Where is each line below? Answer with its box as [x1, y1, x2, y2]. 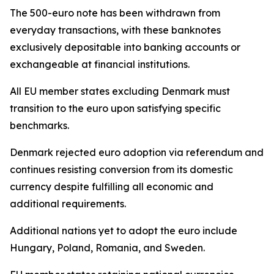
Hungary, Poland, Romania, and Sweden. [10, 242, 205, 254]
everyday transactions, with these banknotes [10, 24, 221, 36]
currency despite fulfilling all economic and [10, 180, 213, 193]
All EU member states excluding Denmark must [10, 85, 230, 97]
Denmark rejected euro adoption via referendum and [10, 146, 264, 158]
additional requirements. [10, 198, 126, 210]
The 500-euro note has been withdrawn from [10, 7, 220, 19]
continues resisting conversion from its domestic [10, 163, 233, 176]
